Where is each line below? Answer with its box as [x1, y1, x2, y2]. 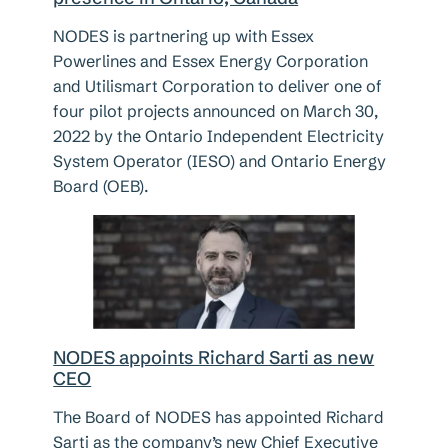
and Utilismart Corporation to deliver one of [53, 75, 383, 96]
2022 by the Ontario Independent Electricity [53, 125, 385, 146]
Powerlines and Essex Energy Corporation [53, 50, 369, 71]
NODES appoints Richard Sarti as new [53, 346, 375, 370]
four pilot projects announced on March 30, [53, 100, 379, 121]
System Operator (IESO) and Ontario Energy [53, 150, 387, 171]
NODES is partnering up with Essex [53, 25, 315, 46]
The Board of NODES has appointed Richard [53, 407, 385, 428]
